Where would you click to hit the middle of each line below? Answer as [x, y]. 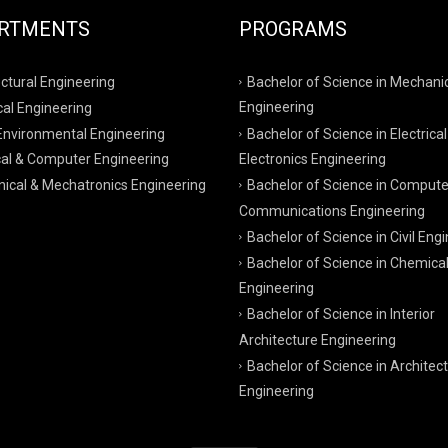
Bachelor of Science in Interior [341, 313]
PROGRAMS [293, 29]
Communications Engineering [332, 210]
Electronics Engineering [312, 159]
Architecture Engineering [317, 339]
